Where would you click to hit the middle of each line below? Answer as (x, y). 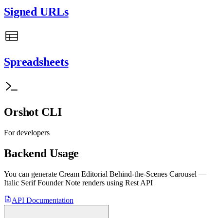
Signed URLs (36, 12)
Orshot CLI (33, 112)
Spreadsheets (36, 62)
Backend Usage (42, 153)
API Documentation (43, 200)
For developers (27, 132)
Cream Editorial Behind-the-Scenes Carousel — (133, 174)
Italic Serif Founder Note (42, 182)
